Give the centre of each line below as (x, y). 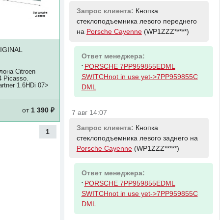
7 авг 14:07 (90, 113)
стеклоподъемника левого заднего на (137, 138)
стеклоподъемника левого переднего (137, 21)
